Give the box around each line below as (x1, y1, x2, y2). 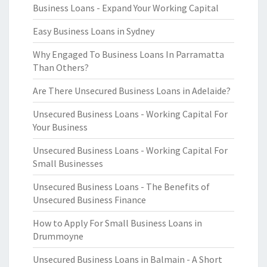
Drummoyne (33, 230, 83, 242)
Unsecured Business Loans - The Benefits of (33, 181, 210, 193)
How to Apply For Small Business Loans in (33, 217, 202, 229)
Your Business (33, 121, 88, 133)
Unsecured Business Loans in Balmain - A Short (33, 253, 222, 265)
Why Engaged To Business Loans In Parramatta (33, 48, 224, 60)
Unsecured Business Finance (33, 194, 146, 206)
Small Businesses (33, 157, 103, 169)
